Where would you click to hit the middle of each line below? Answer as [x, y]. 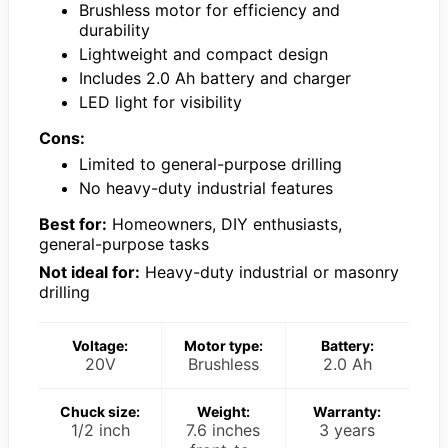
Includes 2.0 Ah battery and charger [215, 78]
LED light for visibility [160, 102]
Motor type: [223, 346]
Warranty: [347, 412]
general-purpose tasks [124, 244]
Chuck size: [100, 412]
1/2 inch [100, 430]
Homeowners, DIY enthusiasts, [224, 224]
